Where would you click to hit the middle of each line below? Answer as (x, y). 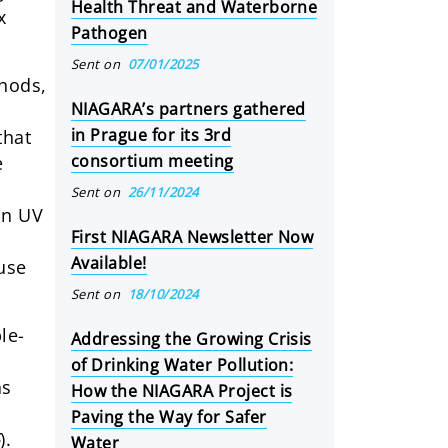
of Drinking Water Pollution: (182, 365)
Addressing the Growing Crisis (191, 339)
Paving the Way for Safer (169, 417)
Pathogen (109, 33)
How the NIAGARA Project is (182, 391)
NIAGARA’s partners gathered (188, 109)
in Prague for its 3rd (151, 135)
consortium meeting (152, 161)
